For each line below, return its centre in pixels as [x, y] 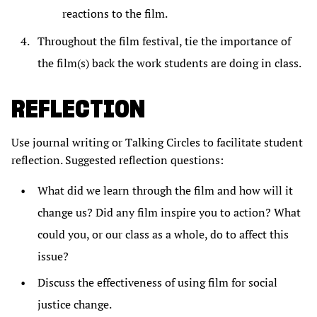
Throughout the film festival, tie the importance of [164, 41]
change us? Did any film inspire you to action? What [169, 213]
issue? [53, 257]
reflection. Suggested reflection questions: [117, 160]
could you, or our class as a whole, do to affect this [163, 235]
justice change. [75, 305]
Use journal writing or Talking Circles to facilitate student [157, 143]
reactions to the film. [115, 14]
